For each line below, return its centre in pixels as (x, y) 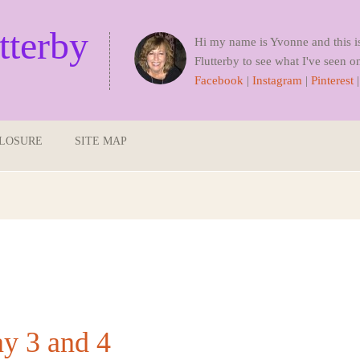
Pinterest (332, 80)
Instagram (277, 80)
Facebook (219, 80)
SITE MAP (101, 141)
